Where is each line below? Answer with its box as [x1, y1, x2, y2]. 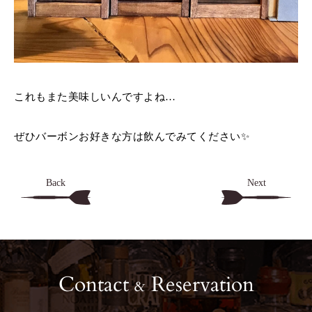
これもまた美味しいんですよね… [14, 91, 176, 102]
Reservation [145, 270, 254, 299]
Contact [58, 270, 134, 299]
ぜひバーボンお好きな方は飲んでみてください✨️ [14, 130, 249, 142]
